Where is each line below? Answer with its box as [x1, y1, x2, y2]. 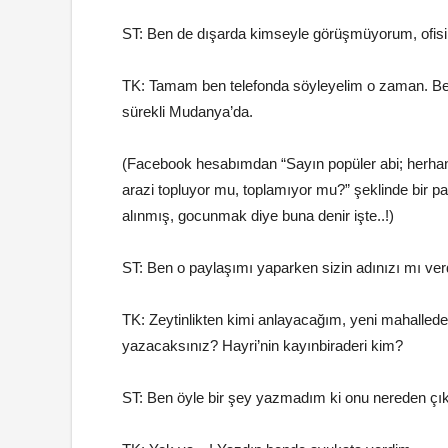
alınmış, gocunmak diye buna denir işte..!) [122, 207, 394, 224]
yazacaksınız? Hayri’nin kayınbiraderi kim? [122, 337, 403, 354]
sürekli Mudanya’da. [122, 103, 253, 120]
